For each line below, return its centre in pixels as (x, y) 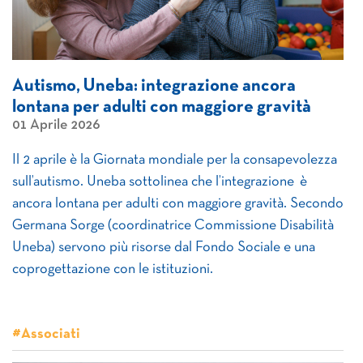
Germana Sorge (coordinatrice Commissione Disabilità (173, 226)
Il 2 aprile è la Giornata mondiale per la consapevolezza (175, 160)
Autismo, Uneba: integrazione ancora (154, 86)
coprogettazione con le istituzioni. (114, 269)
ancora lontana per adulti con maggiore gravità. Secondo (178, 204)
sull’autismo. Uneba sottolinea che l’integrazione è (160, 182)
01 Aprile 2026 (56, 125)
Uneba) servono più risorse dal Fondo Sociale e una (164, 248)
